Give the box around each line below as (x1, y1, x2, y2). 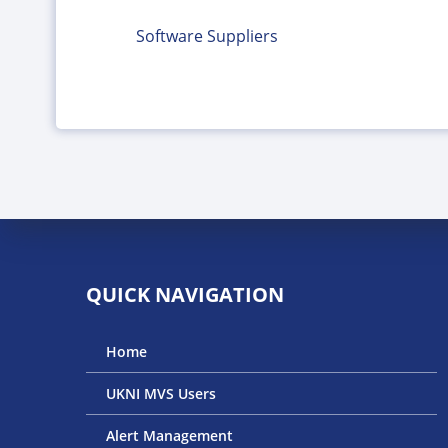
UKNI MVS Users (106, 383, 217, 403)
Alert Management (106, 425, 234, 445)
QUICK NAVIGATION (86, 280, 285, 308)
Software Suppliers (136, 25, 278, 47)
